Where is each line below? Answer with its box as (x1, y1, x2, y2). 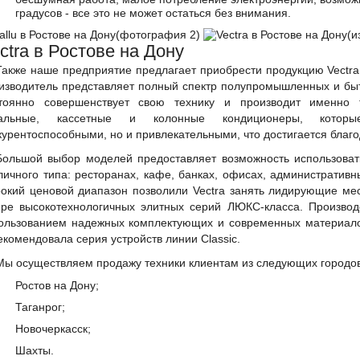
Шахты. (15, 344, 54, 357)
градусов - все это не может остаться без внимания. (15, 6, 291, 19)
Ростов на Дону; (15, 279, 99, 292)
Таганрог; (15, 301, 65, 313)
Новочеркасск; (15, 322, 91, 335)
